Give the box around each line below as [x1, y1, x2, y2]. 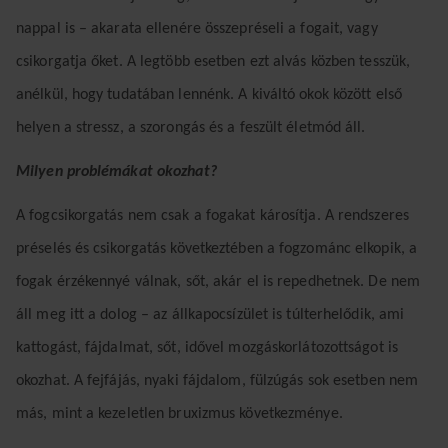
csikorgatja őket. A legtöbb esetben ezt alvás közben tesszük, [16, 53, 411, 70]
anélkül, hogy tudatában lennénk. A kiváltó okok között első [16, 86, 402, 103]
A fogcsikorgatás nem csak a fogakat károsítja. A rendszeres [16, 207, 409, 224]
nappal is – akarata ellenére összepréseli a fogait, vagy [16, 20, 378, 37]
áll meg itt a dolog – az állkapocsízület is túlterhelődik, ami [16, 306, 405, 323]
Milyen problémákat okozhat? [16, 163, 217, 180]
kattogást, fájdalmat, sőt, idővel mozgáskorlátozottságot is [16, 339, 398, 356]
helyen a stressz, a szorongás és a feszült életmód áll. [16, 119, 366, 136]
